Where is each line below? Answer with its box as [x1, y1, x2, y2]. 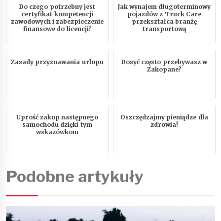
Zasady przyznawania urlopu [11, 58, 104, 66]
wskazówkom [36, 128, 78, 136]
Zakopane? [147, 66, 182, 74]
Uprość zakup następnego [16, 113, 99, 121]
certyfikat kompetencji [21, 10, 93, 18]
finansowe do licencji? [23, 25, 91, 33]
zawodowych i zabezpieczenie [10, 18, 104, 26]
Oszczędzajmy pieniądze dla [120, 113, 208, 121]
